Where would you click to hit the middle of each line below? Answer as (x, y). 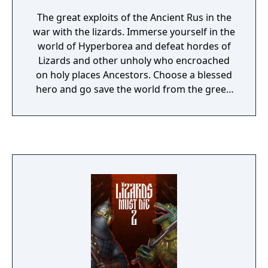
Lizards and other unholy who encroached (134, 60)
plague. (134, 103)
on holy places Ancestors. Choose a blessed (134, 75)
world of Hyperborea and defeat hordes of (134, 46)
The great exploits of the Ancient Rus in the (134, 17)
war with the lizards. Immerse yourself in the (134, 32)
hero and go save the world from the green (134, 89)
